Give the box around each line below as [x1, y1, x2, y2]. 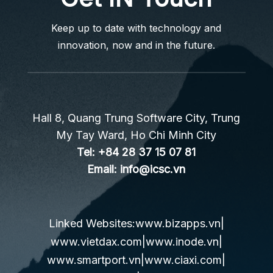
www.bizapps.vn [135, 216, 221, 230]
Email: [87, 162, 121, 175]
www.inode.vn [145, 235, 219, 248]
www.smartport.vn [47, 253, 141, 266]
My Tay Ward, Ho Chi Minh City [56, 128, 217, 141]
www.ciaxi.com [144, 253, 222, 266]
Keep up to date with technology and [51, 21, 222, 34]
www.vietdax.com [50, 235, 142, 248]
